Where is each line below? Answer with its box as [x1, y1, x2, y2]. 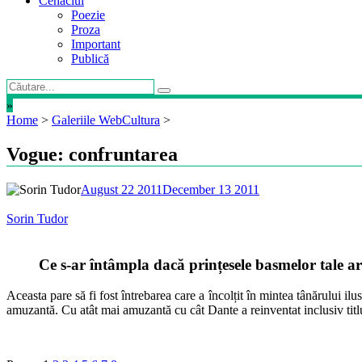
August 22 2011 [81, 182, 162, 196]
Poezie [71, 8, 105, 22]
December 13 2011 [162, 182, 259, 196]
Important [71, 37, 120, 51]
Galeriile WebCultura [52, 113, 160, 127]
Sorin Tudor [6, 211, 68, 225]
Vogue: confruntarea [6, 143, 178, 165]
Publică [71, 52, 109, 65]
